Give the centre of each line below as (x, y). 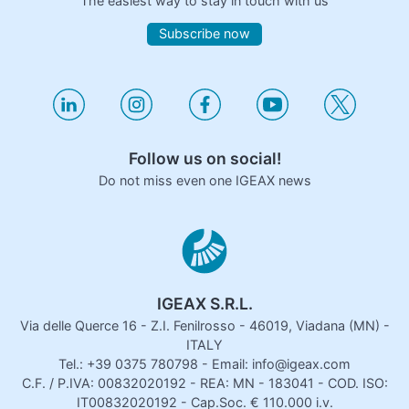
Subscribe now (204, 34)
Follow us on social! (204, 158)
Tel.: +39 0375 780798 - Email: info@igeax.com (204, 363)
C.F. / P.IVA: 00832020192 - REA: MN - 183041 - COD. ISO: (204, 383)
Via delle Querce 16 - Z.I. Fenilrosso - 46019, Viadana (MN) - (204, 325)
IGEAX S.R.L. (204, 303)
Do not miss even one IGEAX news (204, 180)
